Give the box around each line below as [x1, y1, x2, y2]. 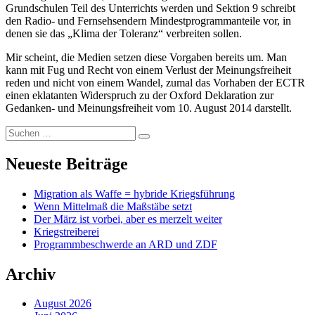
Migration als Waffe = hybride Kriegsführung [34, 187, 235, 200]
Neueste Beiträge [6, 154, 128, 173]
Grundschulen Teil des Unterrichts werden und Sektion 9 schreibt [6, 1, 295, 14]
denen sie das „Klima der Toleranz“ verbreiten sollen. [6, 27, 242, 39]
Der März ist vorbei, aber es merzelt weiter [34, 212, 222, 225]
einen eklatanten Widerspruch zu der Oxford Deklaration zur [6, 89, 274, 101]
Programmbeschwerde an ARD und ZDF [34, 238, 217, 250]
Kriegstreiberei [34, 225, 99, 238]
